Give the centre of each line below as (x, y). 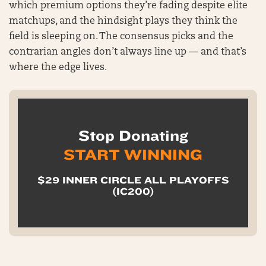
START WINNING (133, 155)
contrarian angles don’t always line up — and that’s (128, 52)
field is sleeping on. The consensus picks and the (121, 37)
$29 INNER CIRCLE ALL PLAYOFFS (133, 180)
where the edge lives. (58, 68)
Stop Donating (133, 136)
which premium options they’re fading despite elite (128, 6)
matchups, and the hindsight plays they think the (123, 21)
